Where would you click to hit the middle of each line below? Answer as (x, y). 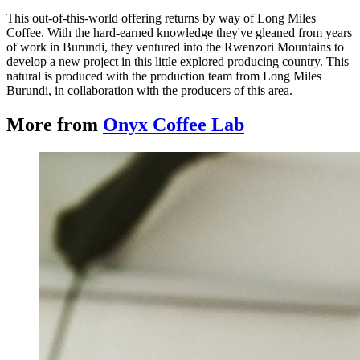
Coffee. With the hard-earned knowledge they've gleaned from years (179, 33)
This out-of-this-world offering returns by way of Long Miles (161, 18)
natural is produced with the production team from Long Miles (164, 76)
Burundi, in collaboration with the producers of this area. (149, 91)
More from (55, 125)
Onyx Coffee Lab (174, 125)
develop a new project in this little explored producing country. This (178, 62)
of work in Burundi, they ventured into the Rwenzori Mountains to (175, 47)
